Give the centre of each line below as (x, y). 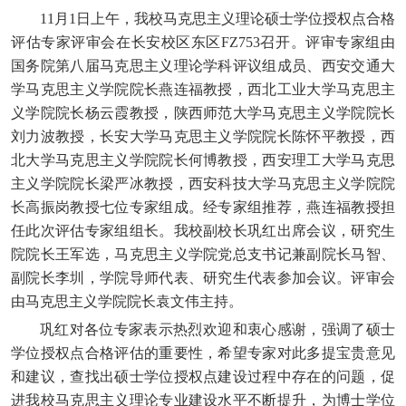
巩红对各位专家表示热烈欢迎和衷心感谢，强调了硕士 (217, 329)
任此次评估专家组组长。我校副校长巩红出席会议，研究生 (203, 231)
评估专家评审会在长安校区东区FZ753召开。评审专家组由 (203, 42)
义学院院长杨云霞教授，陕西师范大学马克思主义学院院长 (203, 113)
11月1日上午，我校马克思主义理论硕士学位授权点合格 (217, 19)
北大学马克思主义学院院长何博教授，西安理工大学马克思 (203, 160)
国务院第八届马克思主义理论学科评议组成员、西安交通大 (203, 66)
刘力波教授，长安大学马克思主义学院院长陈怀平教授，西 (203, 136)
